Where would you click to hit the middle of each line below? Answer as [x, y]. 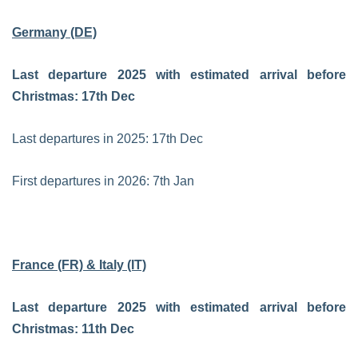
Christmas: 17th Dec [74, 96]
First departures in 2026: [81, 181]
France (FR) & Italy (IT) [79, 265]
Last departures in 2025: [80, 139]
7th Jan [173, 181]
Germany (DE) [54, 32]
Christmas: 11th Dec [73, 329]
